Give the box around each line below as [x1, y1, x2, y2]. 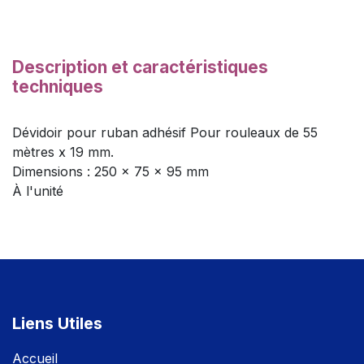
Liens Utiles [12, 314, 102, 333]
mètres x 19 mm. [12, 144, 114, 160]
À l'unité [12, 183, 63, 199]
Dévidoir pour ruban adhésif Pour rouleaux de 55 [12, 124, 318, 141]
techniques [12, 76, 103, 97]
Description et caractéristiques [12, 57, 268, 77]
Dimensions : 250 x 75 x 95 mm [12, 163, 209, 180]
